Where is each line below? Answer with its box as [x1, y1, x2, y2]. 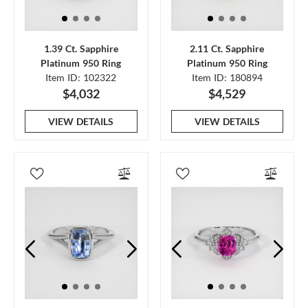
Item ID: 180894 [191, 71, 263, 83]
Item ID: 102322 [45, 71, 117, 83]
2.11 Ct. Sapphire [190, 42, 265, 54]
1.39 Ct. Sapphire [43, 42, 118, 54]
